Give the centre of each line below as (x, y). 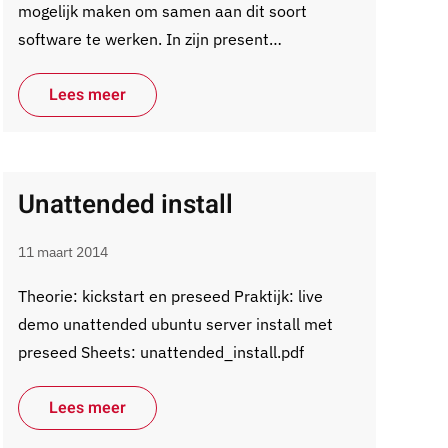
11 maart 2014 (62, 252)
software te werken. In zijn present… (149, 39)
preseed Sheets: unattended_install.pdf (160, 352)
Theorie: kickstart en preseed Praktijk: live (170, 296)
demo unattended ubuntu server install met (175, 324)
